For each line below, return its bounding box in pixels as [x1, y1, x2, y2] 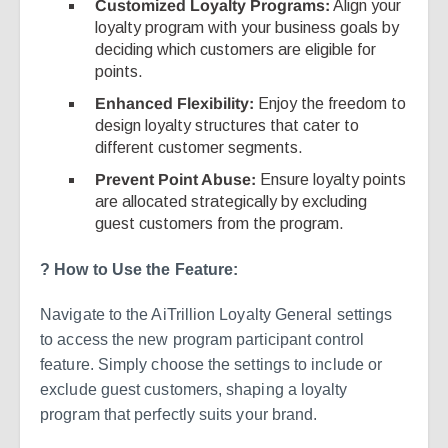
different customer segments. [95, 138, 304, 156]
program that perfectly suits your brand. [40, 405, 318, 423]
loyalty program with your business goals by [95, 18, 400, 36]
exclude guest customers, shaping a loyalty [40, 380, 348, 398]
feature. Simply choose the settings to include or [40, 355, 383, 373]
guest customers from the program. [95, 214, 345, 232]
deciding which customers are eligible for [95, 40, 377, 58]
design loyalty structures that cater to [95, 116, 360, 134]
